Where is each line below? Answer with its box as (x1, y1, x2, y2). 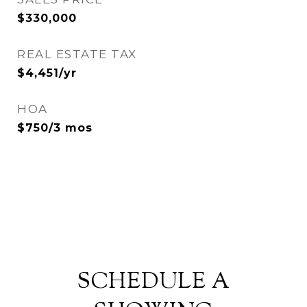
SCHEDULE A (77, 266, 230, 298)
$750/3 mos (17, 121, 93, 134)
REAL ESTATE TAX (17, 47, 137, 61)
